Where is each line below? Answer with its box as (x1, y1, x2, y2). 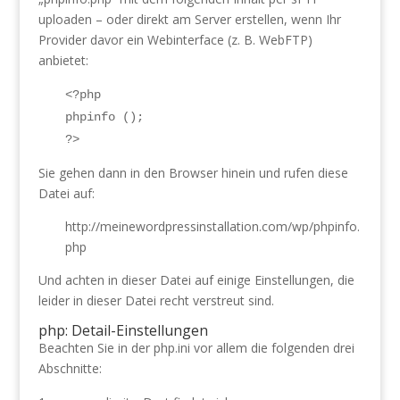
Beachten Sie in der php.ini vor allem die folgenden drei (37, 339, 354, 356)
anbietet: (37, 52, 88, 69)
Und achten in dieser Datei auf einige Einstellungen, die (37, 271, 354, 288)
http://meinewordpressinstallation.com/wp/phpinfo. (64, 218, 360, 235)
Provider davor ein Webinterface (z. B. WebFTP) (37, 31, 312, 48)
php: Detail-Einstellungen (37, 321, 208, 340)
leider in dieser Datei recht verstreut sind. (37, 292, 274, 309)
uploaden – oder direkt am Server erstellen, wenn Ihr (37, 11, 341, 28)
